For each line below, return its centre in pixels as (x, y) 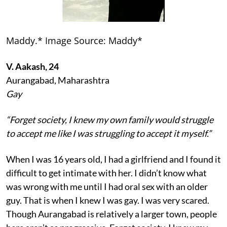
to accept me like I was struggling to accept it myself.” (109, 134)
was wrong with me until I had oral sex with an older (107, 187)
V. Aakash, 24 (32, 67)
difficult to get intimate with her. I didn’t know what (106, 173)
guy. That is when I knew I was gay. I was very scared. (108, 200)
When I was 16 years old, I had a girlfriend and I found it (113, 159)
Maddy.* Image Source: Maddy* (74, 41)
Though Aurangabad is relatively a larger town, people (111, 214)
